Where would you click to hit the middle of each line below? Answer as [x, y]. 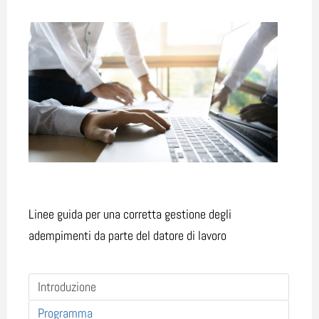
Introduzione [67, 287]
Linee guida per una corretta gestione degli [130, 214]
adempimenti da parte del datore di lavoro [127, 236]
